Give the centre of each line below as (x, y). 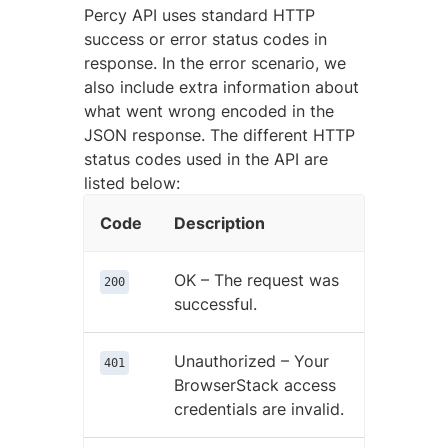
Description (219, 222)
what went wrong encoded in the (209, 110)
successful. (215, 303)
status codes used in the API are (206, 158)
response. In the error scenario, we (215, 62)
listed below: (132, 182)
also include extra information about (221, 86)
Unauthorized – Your (251, 360)
